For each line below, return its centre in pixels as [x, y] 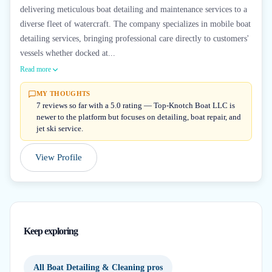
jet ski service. [60, 128]
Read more [36, 69]
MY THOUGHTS [63, 93]
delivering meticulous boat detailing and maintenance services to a [134, 9]
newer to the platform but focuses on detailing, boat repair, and [139, 117]
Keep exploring [51, 231]
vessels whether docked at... [68, 53]
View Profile [59, 157]
